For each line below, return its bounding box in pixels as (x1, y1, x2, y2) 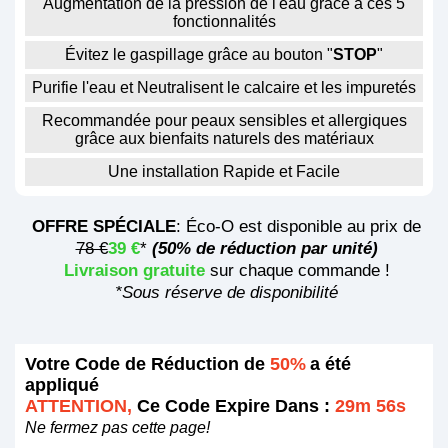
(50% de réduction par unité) (151, 238, 378, 258)
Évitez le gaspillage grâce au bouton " (65, 45, 333, 63)
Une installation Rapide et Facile (108, 162, 340, 180)
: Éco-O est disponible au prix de (176, 216, 421, 236)
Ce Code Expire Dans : (137, 395, 335, 416)
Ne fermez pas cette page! (25, 418, 210, 436)
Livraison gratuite (63, 260, 205, 280)
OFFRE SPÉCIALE (32, 216, 176, 236)
